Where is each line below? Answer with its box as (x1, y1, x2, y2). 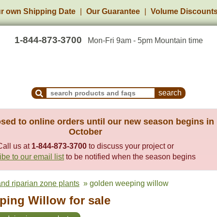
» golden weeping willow (79, 179, 169, 187)
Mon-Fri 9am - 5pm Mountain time (87, 36, 203, 45)
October (69, 127, 102, 137)
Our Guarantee (86, 7, 140, 15)
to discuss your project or (87, 142, 174, 150)
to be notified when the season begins (64, 153, 196, 161)
